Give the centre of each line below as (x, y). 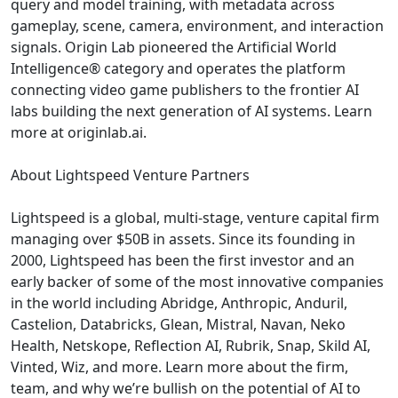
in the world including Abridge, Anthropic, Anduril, (179, 302)
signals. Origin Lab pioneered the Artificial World (174, 47)
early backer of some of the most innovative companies (197, 281)
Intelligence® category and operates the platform (178, 68)
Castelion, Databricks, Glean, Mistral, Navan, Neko (178, 324)
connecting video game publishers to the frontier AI (185, 89)
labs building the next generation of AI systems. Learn (191, 111)
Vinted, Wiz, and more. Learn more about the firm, (179, 366)
